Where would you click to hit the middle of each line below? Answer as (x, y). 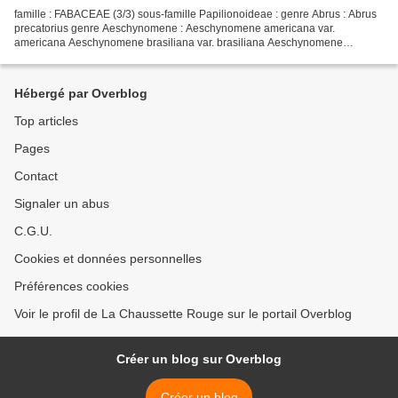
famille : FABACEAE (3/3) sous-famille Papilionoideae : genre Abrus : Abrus (195, 14)
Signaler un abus (62, 203)
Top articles (46, 121)
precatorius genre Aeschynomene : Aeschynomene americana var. (175, 28)
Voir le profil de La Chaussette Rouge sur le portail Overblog (183, 314)
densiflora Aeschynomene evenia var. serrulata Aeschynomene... (171, 56)
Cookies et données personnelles (108, 259)
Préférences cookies (72, 286)
